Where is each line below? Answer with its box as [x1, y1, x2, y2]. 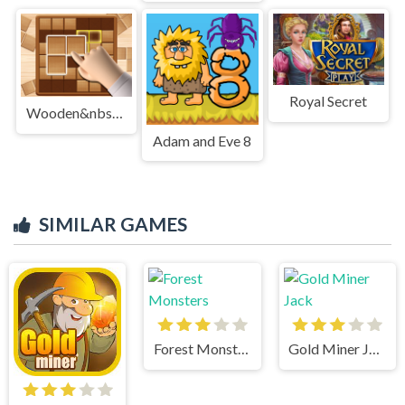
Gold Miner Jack [369, 340, 381, 358]
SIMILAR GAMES [39, 212, 187, 236]
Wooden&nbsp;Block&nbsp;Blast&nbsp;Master [111, 103, 123, 121]
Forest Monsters [238, 340, 250, 358]
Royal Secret [289, 92, 368, 110]
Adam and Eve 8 [153, 131, 252, 149]
